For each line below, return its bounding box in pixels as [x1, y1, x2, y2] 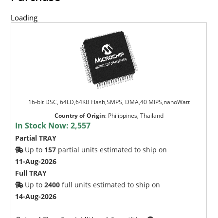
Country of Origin [54, 111, 105, 120]
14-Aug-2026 [15, 191, 57, 201]
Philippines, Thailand [108, 111, 163, 120]
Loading [11, 12, 38, 22]
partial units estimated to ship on [56, 145, 167, 154]
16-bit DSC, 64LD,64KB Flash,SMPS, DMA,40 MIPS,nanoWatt [28, 97, 190, 106]
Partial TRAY [15, 133, 57, 143]
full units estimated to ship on [60, 180, 161, 189]
